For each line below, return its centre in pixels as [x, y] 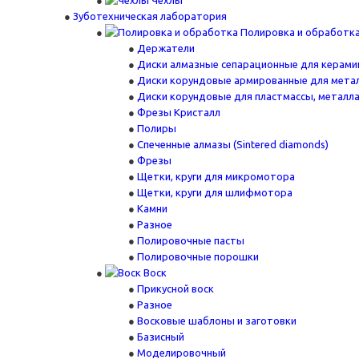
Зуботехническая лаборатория [150, 16]
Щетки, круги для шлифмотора [215, 192]
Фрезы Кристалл [179, 112]
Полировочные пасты [191, 240]
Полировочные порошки [198, 256]
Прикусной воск [175, 288]
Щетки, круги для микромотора [216, 176]
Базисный [161, 337]
